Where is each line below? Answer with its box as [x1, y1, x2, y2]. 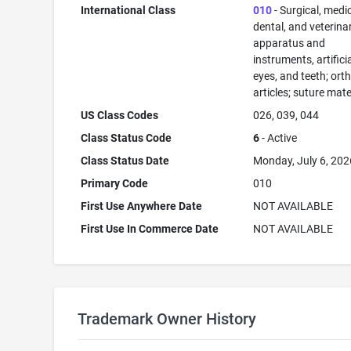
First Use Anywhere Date [81, 200, 203, 212]
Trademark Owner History [77, 309, 256, 328]
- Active [259, 132, 298, 144]
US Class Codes [81, 109, 159, 121]
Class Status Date [81, 154, 170, 167]
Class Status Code [81, 132, 172, 144]
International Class [81, 4, 176, 16]
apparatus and [253, 37, 326, 49]
